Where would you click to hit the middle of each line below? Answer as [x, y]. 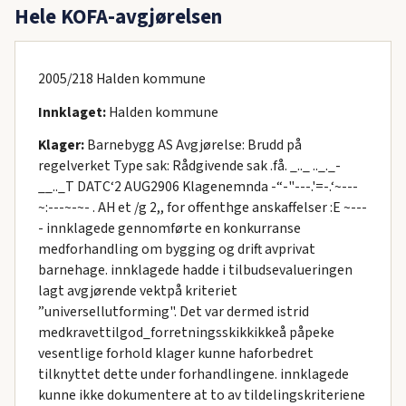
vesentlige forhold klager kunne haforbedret [175, 354]
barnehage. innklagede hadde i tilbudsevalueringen [195, 271]
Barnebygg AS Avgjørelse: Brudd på [193, 145]
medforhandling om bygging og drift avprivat [176, 250]
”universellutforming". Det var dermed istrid [173, 312]
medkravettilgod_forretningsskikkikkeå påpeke [186, 333]
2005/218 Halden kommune [121, 78]
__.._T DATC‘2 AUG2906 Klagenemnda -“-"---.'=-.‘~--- [198, 187]
